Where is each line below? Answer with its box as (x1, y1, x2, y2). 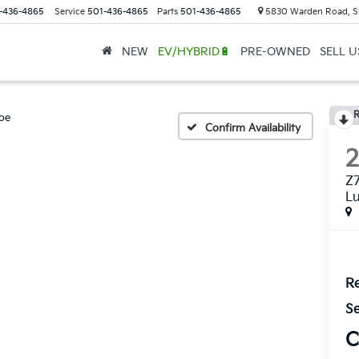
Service (54, 6, 85, 17)
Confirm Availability (205, 121, 301, 135)
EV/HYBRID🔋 (157, 45, 231, 58)
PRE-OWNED (240, 45, 310, 58)
